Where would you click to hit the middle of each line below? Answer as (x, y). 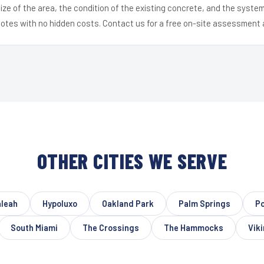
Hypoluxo (60, 203)
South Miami (34, 227)
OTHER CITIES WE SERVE (132, 161)
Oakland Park (128, 203)
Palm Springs (204, 203)
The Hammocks (194, 227)
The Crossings (111, 227)
